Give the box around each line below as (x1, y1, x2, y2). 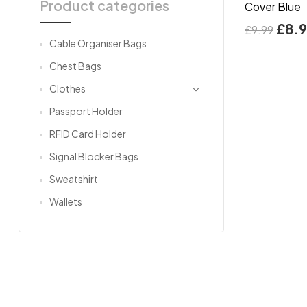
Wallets (49, 195, 82, 208)
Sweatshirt (49, 172, 98, 185)
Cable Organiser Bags (49, 36, 147, 49)
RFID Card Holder (49, 127, 126, 140)
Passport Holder (49, 104, 123, 117)
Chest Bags (49, 59, 101, 72)
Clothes (49, 82, 86, 95)
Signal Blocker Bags (49, 149, 138, 162)
